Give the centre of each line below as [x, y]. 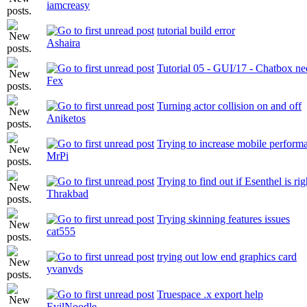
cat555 [61, 231]
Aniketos [66, 118]
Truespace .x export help [210, 294]
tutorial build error [196, 30]
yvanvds [65, 269]
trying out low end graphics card [227, 257]
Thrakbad [67, 194]
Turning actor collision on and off [229, 106]
